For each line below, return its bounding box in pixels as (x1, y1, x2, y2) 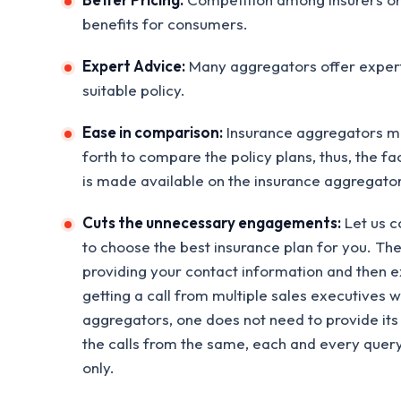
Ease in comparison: (82, 122, 223, 141)
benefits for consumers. (82, 13, 248, 33)
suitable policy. (82, 80, 185, 99)
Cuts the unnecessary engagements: (82, 212, 341, 232)
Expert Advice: (82, 55, 185, 75)
